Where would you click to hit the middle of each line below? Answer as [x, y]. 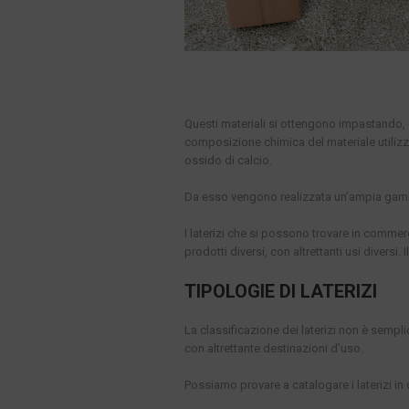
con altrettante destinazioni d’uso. [274, 349]
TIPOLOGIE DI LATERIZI [281, 292]
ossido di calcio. [228, 161]
